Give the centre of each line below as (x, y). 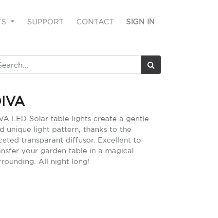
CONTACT (95, 22)
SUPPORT (46, 22)
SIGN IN (141, 22)
